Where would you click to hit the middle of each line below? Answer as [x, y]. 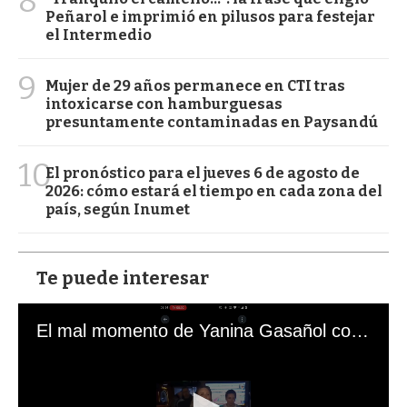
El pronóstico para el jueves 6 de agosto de [203, 173]
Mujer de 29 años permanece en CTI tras [195, 85]
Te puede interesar [123, 278]
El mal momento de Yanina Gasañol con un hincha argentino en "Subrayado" [360, 330]
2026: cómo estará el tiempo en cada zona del [214, 191]
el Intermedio [99, 35]
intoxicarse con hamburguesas [164, 104]
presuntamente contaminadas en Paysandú [212, 122]
